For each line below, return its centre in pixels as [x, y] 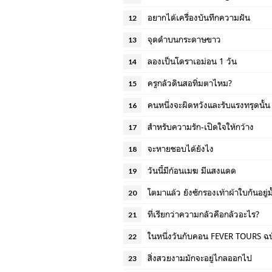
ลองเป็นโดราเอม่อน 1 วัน [192, 61]
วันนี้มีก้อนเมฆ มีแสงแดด [192, 170]
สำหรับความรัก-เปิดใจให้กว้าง [201, 127]
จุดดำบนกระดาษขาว [184, 39]
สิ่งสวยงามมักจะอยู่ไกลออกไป [200, 258]
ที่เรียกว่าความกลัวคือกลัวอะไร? [203, 214]
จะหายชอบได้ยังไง [181, 148]
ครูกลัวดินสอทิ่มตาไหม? [190, 83]
